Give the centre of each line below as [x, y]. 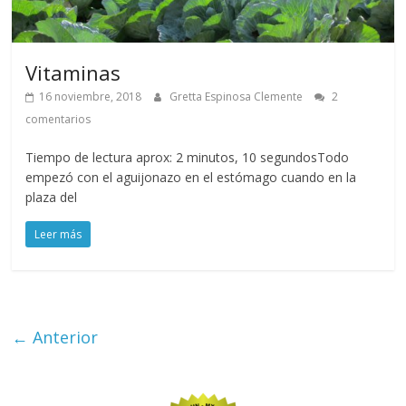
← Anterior [55, 338]
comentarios [58, 120]
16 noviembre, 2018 [91, 97]
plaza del [52, 198]
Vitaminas [73, 73]
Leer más [58, 235]
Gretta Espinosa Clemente [238, 97]
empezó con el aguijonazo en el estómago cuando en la [191, 178]
